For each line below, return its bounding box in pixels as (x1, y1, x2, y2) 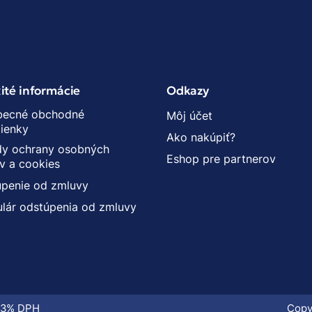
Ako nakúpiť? (166, 130, 235, 144)
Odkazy (166, 82, 209, 98)
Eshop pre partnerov (166, 151, 276, 166)
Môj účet (166, 108, 212, 123)
